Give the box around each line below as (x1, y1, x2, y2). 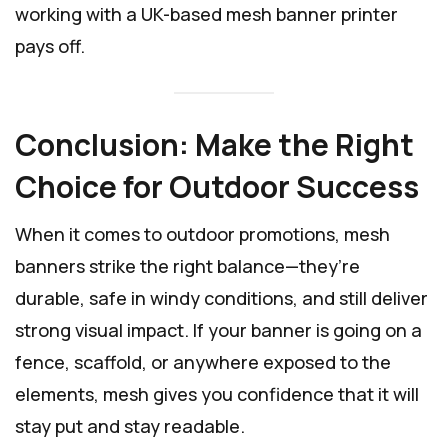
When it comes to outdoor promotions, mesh (15, 221, 390, 246)
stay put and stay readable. (15, 413, 245, 438)
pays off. (15, 34, 85, 59)
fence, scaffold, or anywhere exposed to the (15, 349, 391, 374)
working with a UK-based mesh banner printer (15, 2, 398, 27)
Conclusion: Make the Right (15, 123, 414, 165)
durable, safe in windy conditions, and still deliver (15, 285, 428, 310)
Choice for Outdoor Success (15, 165, 419, 207)
